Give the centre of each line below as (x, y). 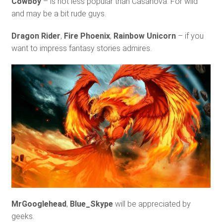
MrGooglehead (39, 204)
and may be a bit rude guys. (58, 14)
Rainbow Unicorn (144, 36)
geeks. (23, 216)
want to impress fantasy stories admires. (81, 49)
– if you (190, 36)
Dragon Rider (36, 36)
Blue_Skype (91, 204)
